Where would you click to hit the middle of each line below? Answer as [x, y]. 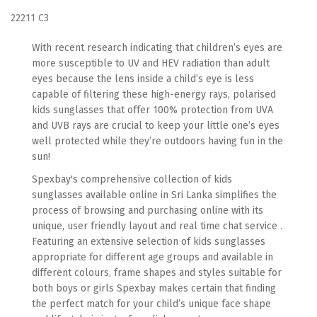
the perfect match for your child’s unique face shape [151, 304]
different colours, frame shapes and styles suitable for [157, 273]
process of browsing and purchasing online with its [148, 211]
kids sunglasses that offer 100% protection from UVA [152, 110]
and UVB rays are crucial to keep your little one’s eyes [156, 126]
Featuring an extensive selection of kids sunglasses [149, 242]
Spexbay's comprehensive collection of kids [132, 179]
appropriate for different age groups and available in [152, 257]
